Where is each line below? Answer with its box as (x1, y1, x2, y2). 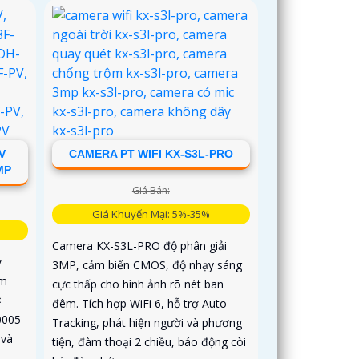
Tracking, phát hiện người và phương (52, 314, 243, 330)
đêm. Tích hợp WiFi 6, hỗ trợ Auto (52, 295, 228, 311)
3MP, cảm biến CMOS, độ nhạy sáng (52, 256, 243, 272)
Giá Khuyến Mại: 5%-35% (91, 206, 210, 221)
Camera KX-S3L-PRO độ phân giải (52, 237, 228, 253)
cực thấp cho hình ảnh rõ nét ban (52, 276, 224, 292)
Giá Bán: (131, 183, 170, 197)
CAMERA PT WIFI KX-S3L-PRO (68, 147, 233, 160)
